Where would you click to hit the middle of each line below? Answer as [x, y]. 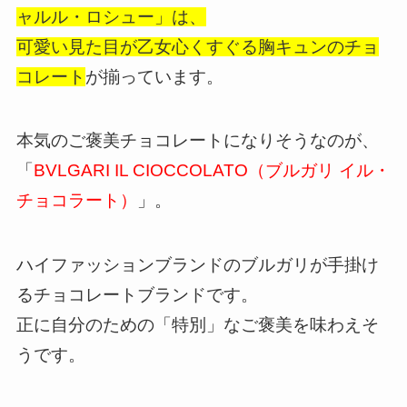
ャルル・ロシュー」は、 [111, 16]
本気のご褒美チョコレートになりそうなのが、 [197, 141]
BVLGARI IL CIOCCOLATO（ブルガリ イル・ [212, 171]
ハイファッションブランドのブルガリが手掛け [197, 264]
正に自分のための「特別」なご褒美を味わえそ [197, 324]
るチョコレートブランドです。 [137, 294]
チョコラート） [76, 201]
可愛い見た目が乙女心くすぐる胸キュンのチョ [197, 46]
